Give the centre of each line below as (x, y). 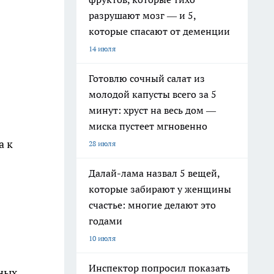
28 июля (102, 143)
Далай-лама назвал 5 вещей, (154, 173)
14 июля (102, 49)
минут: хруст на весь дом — (152, 110)
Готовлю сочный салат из (147, 78)
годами (106, 221)
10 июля (102, 238)
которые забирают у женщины (160, 189)
